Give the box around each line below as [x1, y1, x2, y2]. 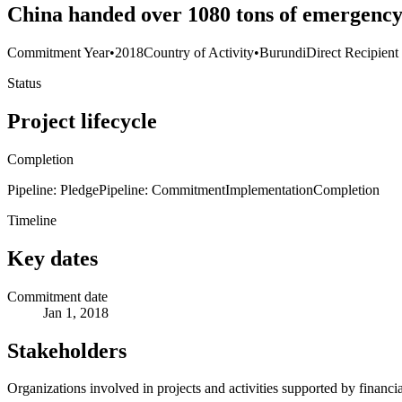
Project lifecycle [7, 109, 157, 133]
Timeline [7, 212, 57, 228]
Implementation [225, 181, 313, 197]
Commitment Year [7, 45, 109, 61]
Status [7, 75, 41, 92]
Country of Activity [144, 45, 254, 61]
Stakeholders [7, 338, 127, 363]
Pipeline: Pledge [7, 181, 99, 197]
